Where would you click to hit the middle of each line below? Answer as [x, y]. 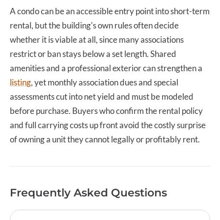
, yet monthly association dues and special [105, 82]
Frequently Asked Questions [88, 192]
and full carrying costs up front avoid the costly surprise [108, 125]
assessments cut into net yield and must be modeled [102, 96]
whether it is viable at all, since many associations [97, 39]
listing [20, 82]
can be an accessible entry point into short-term [124, 11]
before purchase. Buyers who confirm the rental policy [106, 110]
